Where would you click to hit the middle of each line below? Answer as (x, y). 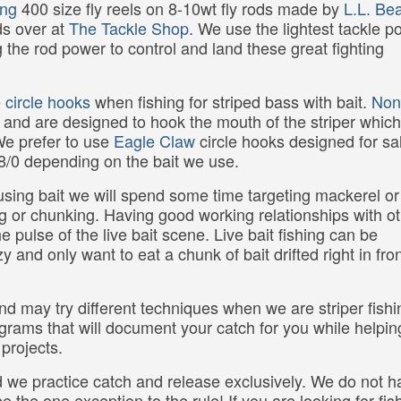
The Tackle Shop (129, 28)
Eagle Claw (154, 141)
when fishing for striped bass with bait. (231, 102)
